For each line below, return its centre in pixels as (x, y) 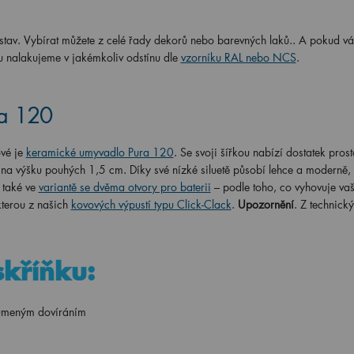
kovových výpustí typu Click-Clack (151, 204)
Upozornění (265, 204)
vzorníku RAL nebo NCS (238, 57)
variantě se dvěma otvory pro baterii (124, 187)
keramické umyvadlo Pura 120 (100, 152)
